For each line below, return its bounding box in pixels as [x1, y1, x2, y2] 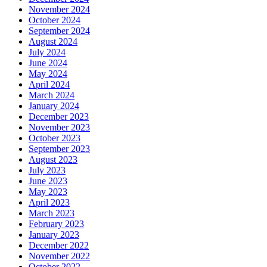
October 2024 [29, 15, 80, 25]
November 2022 [29, 251, 90, 261]
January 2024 [29, 101, 79, 111]
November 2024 [29, 4, 90, 14]
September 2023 [29, 144, 90, 154]
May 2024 [29, 69, 67, 79]
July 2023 [29, 165, 66, 175]
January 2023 [29, 229, 79, 240]
